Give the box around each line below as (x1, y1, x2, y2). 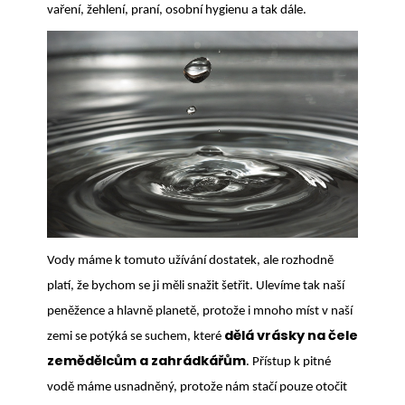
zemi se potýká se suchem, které (47, 330, 224, 344)
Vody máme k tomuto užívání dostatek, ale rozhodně (47, 254, 334, 268)
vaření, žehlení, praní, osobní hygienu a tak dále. (47, 3, 306, 17)
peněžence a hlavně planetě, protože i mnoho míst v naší (47, 305, 353, 319)
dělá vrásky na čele (224, 326, 358, 345)
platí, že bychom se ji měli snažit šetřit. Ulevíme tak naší (47, 279, 344, 294)
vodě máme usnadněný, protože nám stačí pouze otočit (47, 381, 347, 395)
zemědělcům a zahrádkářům (47, 352, 246, 371)
